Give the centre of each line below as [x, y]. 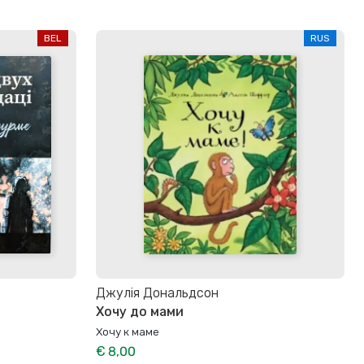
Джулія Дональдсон [157, 293]
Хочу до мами [140, 311]
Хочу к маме [128, 331]
